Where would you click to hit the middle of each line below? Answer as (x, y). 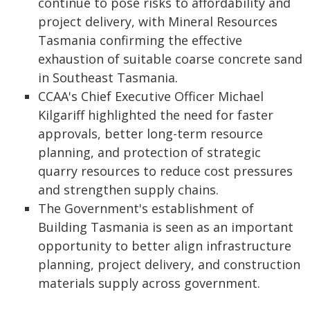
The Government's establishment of (146, 208)
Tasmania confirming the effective (140, 40)
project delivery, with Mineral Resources (158, 21)
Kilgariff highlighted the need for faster (156, 115)
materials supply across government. (149, 283)
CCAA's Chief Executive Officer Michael (151, 96)
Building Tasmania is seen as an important (166, 227)
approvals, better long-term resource (151, 134)
